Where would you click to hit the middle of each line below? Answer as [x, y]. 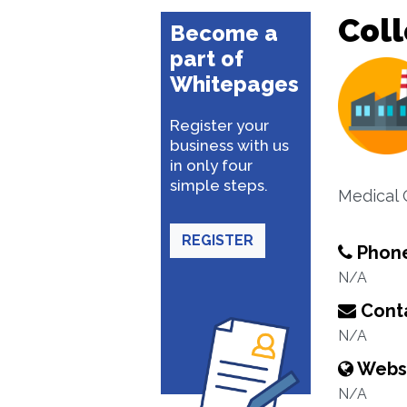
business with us [229, 145]
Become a [224, 33]
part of [207, 59]
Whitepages [234, 84]
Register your [219, 125]
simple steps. [219, 185]
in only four [211, 165]
